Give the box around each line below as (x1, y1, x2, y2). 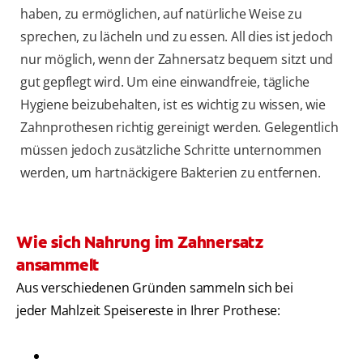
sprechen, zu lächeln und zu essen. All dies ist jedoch (20, 28, 334, 46)
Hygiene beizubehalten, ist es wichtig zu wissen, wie (20, 96, 326, 114)
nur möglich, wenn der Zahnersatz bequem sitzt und (20, 50, 334, 69)
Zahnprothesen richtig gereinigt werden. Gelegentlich (20, 118, 339, 137)
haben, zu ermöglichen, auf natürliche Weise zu (20, 5, 302, 23)
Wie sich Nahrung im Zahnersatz (16, 232, 263, 254)
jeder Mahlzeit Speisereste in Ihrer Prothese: (16, 301, 280, 320)
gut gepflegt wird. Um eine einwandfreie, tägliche (20, 73, 310, 92)
